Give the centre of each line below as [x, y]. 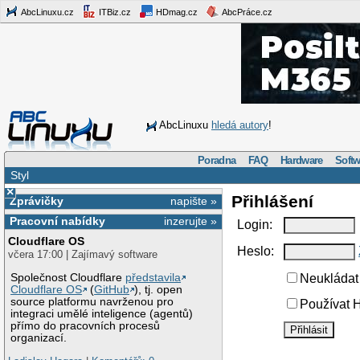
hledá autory [240, 125]
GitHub [112, 289]
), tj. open [159, 289]
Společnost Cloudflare [68, 277]
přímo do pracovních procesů [86, 325]
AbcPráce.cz [246, 12]
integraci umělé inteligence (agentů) [102, 313]
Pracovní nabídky [57, 221]
